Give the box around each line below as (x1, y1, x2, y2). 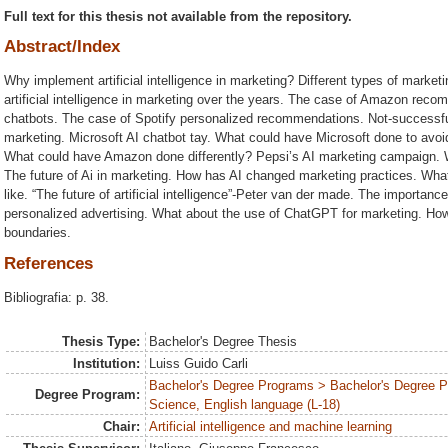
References (4, 253, 93, 273)
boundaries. (4, 225, 71, 241)
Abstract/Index (4, 37, 120, 57)
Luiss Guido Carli (149, 356, 249, 372)
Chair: (102, 419, 140, 435)
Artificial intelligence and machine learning (149, 419, 393, 435)
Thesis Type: (61, 334, 140, 350)
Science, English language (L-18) (149, 397, 341, 413)
